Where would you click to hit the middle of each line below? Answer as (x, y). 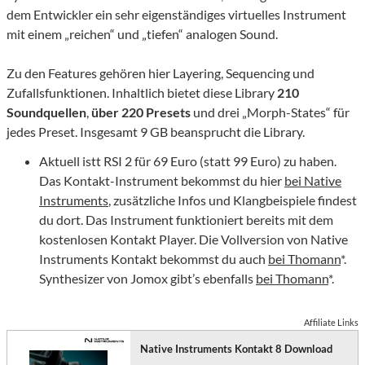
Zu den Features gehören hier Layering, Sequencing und (161, 73)
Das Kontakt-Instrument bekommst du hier (162, 181)
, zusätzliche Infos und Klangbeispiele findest (233, 200)
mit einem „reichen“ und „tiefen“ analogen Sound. (142, 34)
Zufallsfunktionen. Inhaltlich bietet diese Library (142, 93)
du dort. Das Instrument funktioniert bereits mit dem (186, 220)
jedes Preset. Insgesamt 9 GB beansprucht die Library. (156, 132)
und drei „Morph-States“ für (270, 112)
